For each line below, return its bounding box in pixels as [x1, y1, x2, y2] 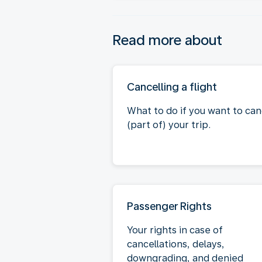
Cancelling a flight [127, 80, 217, 93]
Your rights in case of [127, 224, 223, 236]
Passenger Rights [127, 199, 212, 212]
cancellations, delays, [127, 238, 225, 250]
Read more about [112, 31, 222, 49]
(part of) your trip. [127, 119, 211, 130]
